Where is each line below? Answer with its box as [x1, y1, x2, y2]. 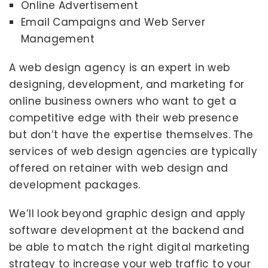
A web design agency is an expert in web [9, 60, 230, 75]
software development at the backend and [9, 223, 245, 237]
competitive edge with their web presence [9, 111, 239, 125]
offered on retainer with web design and [9, 161, 229, 175]
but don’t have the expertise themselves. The [9, 127, 254, 142]
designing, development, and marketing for [9, 77, 245, 92]
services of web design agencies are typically [9, 144, 257, 159]
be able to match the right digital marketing [9, 240, 250, 254]
